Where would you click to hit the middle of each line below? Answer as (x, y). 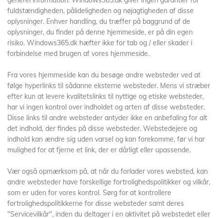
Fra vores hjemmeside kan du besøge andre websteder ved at (104, 75)
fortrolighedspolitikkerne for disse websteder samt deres (96, 203)
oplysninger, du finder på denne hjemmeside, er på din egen (100, 32)
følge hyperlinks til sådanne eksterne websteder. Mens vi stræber (109, 86)
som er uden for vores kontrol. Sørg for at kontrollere (89, 193)
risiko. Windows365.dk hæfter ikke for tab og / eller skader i (100, 43)
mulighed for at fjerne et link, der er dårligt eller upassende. (99, 150)
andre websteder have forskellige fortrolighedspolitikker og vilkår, (109, 182)
